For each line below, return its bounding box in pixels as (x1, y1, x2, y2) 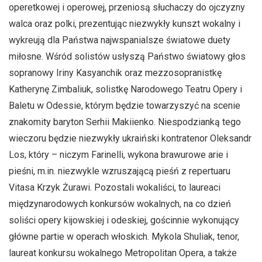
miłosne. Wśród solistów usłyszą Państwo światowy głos (9, 51, 246, 62)
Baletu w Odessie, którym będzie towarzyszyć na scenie (9, 100, 240, 111)
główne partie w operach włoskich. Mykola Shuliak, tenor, (9, 231, 239, 242)
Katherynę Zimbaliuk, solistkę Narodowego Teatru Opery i (9, 84, 242, 95)
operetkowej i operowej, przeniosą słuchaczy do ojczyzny (9, 2, 245, 13)
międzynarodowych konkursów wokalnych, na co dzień (9, 198, 231, 209)
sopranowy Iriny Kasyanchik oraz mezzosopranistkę (9, 67, 222, 78)
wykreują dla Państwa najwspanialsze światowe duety (9, 35, 230, 46)
